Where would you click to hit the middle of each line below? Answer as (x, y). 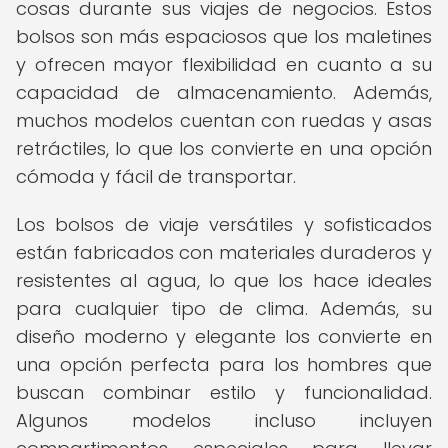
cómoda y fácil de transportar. (156, 176)
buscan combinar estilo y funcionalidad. (224, 392)
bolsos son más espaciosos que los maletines (224, 36)
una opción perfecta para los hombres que (224, 364)
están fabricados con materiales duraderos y (224, 252)
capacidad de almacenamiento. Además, (224, 92)
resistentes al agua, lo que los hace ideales (224, 280)
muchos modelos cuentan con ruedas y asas (224, 120)
